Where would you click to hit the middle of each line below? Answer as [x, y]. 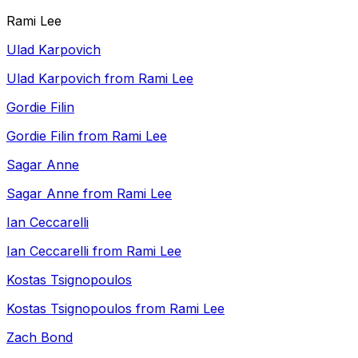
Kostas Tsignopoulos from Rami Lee [115, 308]
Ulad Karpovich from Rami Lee [100, 78]
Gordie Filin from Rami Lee [87, 136]
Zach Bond [40, 337]
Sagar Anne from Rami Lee [89, 193]
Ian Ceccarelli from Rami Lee [94, 251]
